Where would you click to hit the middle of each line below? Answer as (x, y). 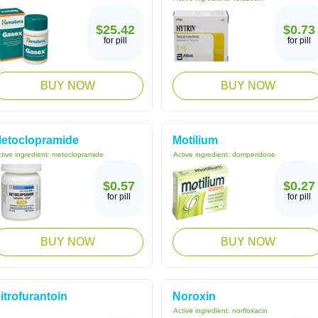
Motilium (195, 140)
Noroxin (194, 296)
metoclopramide (78, 154)
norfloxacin (250, 311)
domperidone (254, 154)
